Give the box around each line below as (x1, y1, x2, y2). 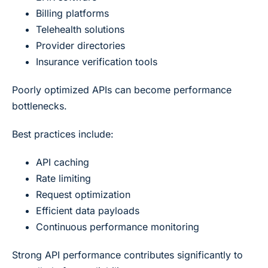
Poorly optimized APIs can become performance (12, 83, 232, 96)
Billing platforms (36, 7, 109, 19)
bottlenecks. (12, 99, 67, 112)
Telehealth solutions (36, 23, 124, 35)
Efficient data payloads (36, 204, 139, 217)
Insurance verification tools (36, 55, 157, 68)
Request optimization (36, 188, 130, 200)
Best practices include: (12, 127, 114, 140)
